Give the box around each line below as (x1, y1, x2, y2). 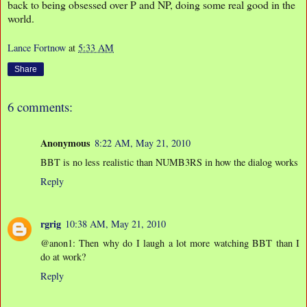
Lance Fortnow (8, 41, 66, 55)
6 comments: (8, 98, 73, 116)
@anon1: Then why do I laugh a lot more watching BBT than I (40, 236, 299, 249)
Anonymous (40, 135, 90, 150)
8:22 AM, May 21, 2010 (95, 136, 191, 149)
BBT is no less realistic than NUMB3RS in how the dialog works (40, 155, 298, 169)
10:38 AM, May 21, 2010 (65, 217, 166, 230)
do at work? (40, 249, 86, 263)
